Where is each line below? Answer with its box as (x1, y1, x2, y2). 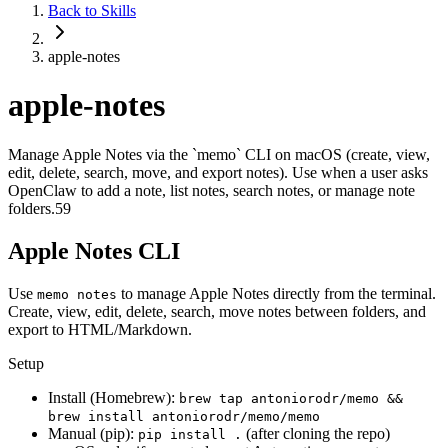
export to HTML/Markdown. (8, 320, 192, 338)
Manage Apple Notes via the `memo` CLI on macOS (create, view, (8, 145, 430, 163)
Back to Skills (48, 2, 136, 19)
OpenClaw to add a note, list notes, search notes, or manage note (8, 181, 415, 199)
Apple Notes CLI (8, 237, 180, 264)
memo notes (37, 286, 117, 302)
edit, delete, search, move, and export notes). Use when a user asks (8, 163, 428, 181)
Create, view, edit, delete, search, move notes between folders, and (8, 302, 426, 320)
